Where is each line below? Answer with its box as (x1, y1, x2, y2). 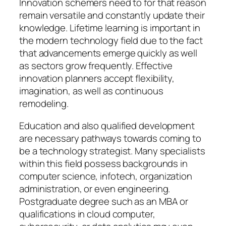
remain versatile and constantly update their (19, 9, 205, 22)
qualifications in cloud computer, (19, 207, 155, 220)
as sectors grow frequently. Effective (19, 59, 173, 73)
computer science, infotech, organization (19, 169, 192, 183)
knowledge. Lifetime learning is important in (19, 21, 200, 35)
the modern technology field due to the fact (19, 34, 203, 47)
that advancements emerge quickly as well (19, 46, 197, 60)
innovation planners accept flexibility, (19, 72, 175, 85)
